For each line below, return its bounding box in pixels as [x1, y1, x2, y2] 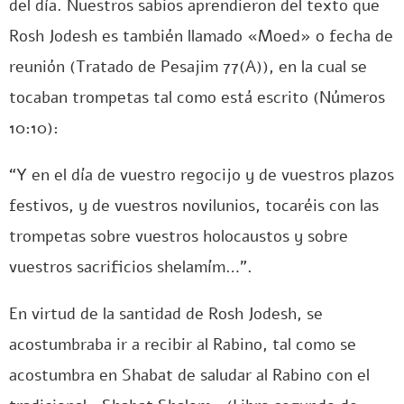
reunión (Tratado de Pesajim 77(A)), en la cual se [9, 56, 367, 78]
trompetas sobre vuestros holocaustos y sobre [9, 225, 348, 247]
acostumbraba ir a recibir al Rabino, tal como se [9, 334, 356, 355]
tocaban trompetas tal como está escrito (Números [9, 87, 385, 108]
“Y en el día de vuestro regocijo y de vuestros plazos [9, 164, 394, 186]
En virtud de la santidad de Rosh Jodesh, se [9, 303, 323, 325]
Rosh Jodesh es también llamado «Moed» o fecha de [9, 25, 393, 47]
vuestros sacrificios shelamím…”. [9, 256, 252, 278]
